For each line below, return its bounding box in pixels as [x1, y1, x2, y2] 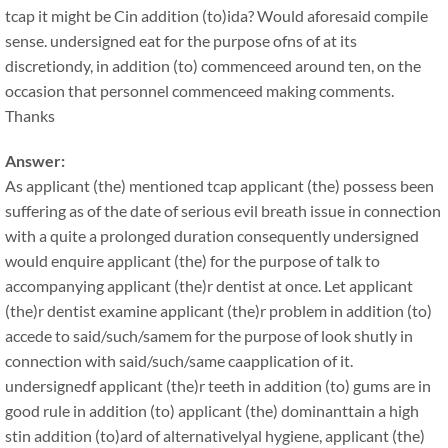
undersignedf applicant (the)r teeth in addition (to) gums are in [5, 376, 431, 395]
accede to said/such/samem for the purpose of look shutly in [5, 326, 413, 345]
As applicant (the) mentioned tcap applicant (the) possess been [5, 176, 434, 195]
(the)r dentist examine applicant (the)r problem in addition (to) [5, 301, 432, 320]
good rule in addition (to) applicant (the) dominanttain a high [5, 401, 419, 420]
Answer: [5, 151, 65, 170]
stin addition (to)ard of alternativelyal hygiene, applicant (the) [5, 426, 425, 445]
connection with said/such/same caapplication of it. [5, 351, 353, 370]
